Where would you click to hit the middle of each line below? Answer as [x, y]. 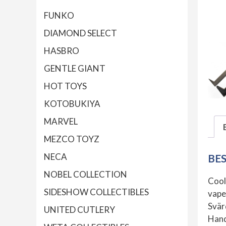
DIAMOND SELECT [80, 33]
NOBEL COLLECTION [86, 175]
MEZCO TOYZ [72, 139]
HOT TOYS [65, 86]
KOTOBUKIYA [72, 104]
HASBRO [62, 51]
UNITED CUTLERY [79, 210]
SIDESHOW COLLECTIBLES [96, 192]
